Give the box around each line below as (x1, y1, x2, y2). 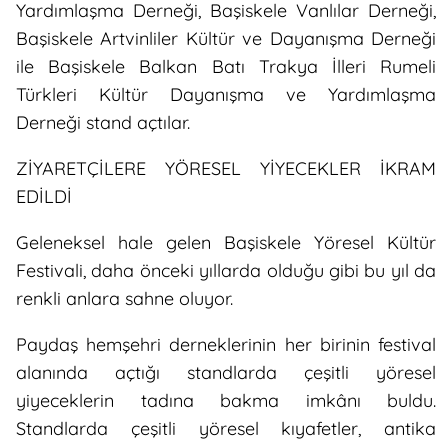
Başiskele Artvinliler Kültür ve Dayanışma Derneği (16, 27, 436, 51)
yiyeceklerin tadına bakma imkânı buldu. (16, 389, 436, 413)
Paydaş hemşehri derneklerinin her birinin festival (16, 333, 436, 357)
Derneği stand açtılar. (16, 111, 190, 135)
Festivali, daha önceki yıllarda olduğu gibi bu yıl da (16, 259, 436, 283)
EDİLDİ (16, 185, 72, 209)
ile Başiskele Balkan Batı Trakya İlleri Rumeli (16, 55, 436, 79)
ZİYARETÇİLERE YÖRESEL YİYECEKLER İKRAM (16, 157, 436, 181)
